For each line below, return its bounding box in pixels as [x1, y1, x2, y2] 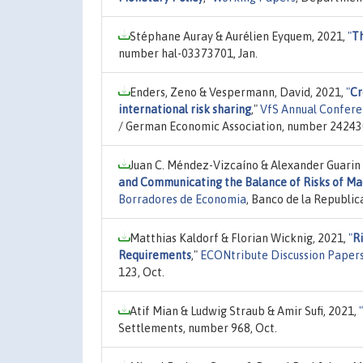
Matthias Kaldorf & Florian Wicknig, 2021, [130, 231, 348, 245]
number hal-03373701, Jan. [118, 46, 258, 60]
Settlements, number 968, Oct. [118, 321, 277, 335]
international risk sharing [118, 102, 251, 116]
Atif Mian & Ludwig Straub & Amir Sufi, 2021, [130, 304, 359, 318]
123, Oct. [118, 265, 164, 279]
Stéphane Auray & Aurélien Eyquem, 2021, [130, 29, 348, 43]
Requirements [118, 248, 191, 262]
